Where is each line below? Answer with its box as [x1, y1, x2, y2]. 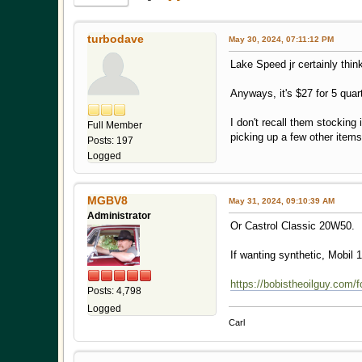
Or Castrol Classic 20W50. [230, 220, 355, 233]
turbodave [87, 32, 144, 46]
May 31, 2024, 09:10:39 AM [229, 196, 335, 206]
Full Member [87, 120, 142, 132]
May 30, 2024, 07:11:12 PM [229, 35, 334, 44]
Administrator [87, 210, 151, 222]
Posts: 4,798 [87, 285, 141, 297]
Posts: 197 [87, 135, 133, 147]
